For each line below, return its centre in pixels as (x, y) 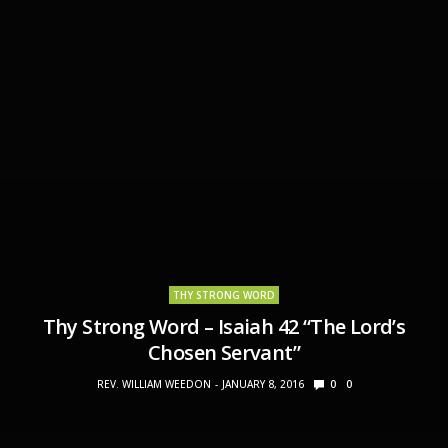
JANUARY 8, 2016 (262, 383)
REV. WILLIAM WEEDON (153, 383)
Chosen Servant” (224, 352)
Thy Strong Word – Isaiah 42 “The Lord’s (224, 326)
